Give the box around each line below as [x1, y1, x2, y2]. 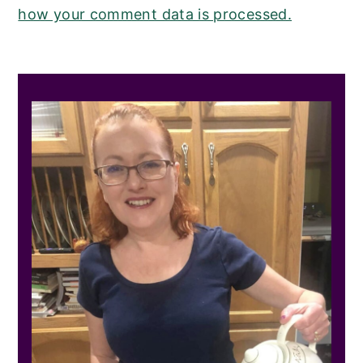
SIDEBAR [17, 101, 137, 130]
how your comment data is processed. [18, 6, 292, 23]
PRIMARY [17, 73, 143, 102]
